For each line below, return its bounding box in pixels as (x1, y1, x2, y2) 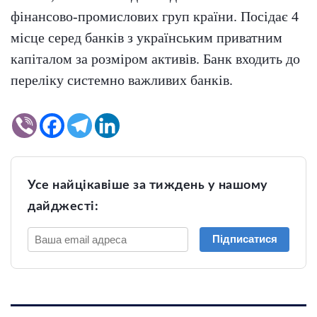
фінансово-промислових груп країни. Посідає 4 (11, 8, 299, 25)
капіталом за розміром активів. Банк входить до (11, 51, 300, 67)
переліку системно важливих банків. (11, 72, 233, 88)
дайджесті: (28, 200, 98, 214)
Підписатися (212, 233, 277, 246)
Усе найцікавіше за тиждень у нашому (28, 179, 268, 192)
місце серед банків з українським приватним (11, 30, 282, 46)
